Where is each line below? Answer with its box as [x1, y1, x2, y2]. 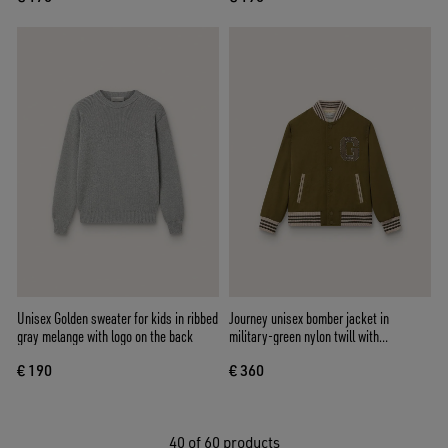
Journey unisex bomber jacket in [229, 307, 389, 328]
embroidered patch [229, 343, 322, 364]
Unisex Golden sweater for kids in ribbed [17, 307, 218, 328]
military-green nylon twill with [229, 325, 379, 346]
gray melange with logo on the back [17, 325, 193, 346]
